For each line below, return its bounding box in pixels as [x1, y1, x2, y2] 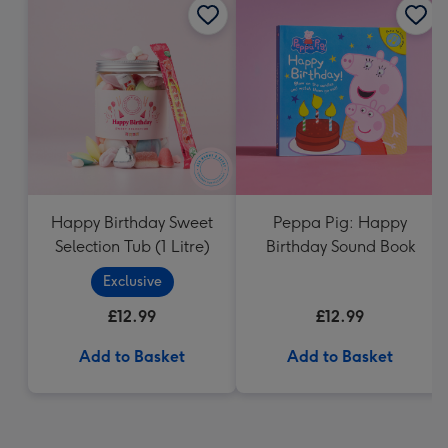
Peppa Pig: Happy [273, 213, 407, 232]
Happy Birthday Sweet [51, 213, 213, 232]
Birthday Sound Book [265, 237, 415, 256]
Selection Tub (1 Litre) [54, 237, 210, 256]
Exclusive [102, 273, 162, 290]
